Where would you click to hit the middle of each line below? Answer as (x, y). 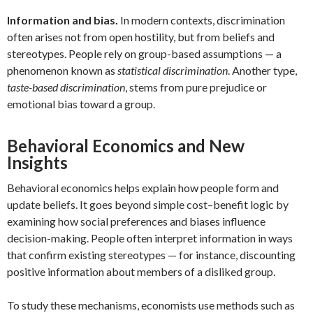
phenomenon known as (62, 70)
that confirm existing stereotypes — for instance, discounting (151, 255)
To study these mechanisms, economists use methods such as (151, 305)
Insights (37, 162)
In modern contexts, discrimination (202, 20)
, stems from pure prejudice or (196, 87)
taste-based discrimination (66, 87)
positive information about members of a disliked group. (141, 271)
